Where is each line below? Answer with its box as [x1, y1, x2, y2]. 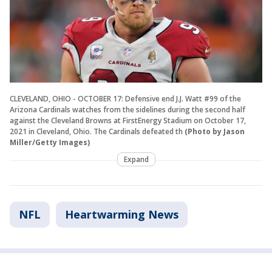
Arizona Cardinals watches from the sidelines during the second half [10, 104, 245, 115]
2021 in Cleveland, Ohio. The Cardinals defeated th [10, 126, 183, 137]
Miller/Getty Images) [10, 137, 90, 148]
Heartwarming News [65, 206, 178, 222]
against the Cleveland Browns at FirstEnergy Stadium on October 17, [10, 115, 246, 126]
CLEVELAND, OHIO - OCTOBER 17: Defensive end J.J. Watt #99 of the [10, 93, 241, 104]
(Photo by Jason [185, 126, 245, 137]
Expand [123, 154, 149, 165]
